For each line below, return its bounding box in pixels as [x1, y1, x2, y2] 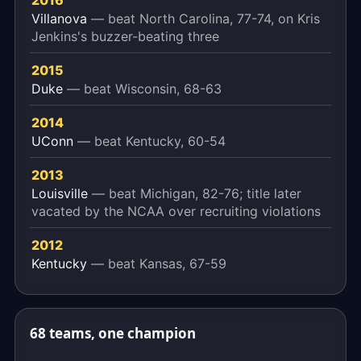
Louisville [31, 185, 92, 201]
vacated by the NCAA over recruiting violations [31, 203, 321, 219]
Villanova [31, 10, 91, 27]
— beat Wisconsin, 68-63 [67, 81, 222, 97]
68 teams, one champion [30, 324, 196, 342]
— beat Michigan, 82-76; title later [92, 185, 301, 201]
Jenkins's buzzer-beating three [31, 28, 219, 44]
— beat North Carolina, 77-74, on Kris [91, 10, 320, 27]
